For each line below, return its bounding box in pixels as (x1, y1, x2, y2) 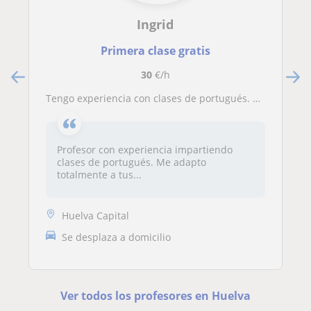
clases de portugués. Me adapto (57, 155, 206, 169)
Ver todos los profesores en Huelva (60, 287, 251, 303)
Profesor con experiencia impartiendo (57, 143, 233, 156)
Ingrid (137, 16, 174, 33)
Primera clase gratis (100, 43, 210, 58)
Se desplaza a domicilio (62, 230, 171, 244)
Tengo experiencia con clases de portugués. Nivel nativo (51, 92, 253, 105)
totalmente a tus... (57, 168, 142, 181)
